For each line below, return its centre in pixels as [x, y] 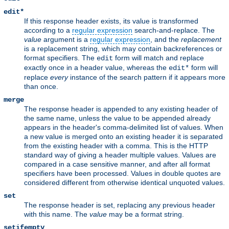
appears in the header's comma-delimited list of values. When [124, 127]
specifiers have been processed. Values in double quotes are [122, 173]
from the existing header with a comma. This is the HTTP [116, 145]
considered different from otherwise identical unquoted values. [124, 182]
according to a [48, 30]
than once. [41, 86]
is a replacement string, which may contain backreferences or [123, 48]
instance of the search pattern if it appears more [147, 77]
